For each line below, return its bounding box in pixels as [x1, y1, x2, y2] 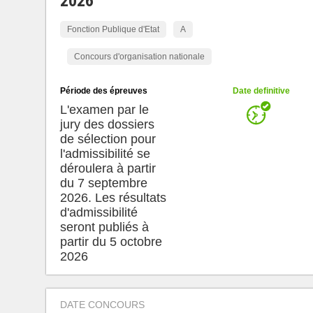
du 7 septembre [59, 176, 147, 190]
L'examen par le [59, 103, 149, 117]
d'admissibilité [59, 205, 138, 219]
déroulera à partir [59, 161, 156, 175]
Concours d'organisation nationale [73, 52, 205, 61]
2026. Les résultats [59, 191, 166, 205]
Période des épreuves [59, 86, 147, 96]
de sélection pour [59, 132, 156, 146]
